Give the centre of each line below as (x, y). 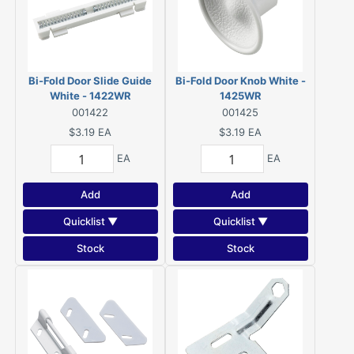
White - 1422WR (90, 96)
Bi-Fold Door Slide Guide (90, 81)
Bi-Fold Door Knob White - (240, 81)
